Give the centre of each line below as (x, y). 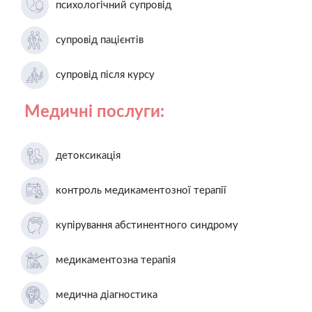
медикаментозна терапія (116, 260)
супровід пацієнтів (100, 40)
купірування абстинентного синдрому (147, 225)
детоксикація (88, 155)
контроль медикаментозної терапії (141, 190)
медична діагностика (107, 295)
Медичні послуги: (94, 112)
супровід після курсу (105, 75)
